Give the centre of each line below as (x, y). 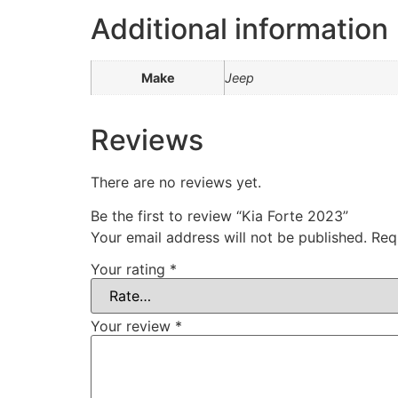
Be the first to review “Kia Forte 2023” (219, 216)
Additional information (239, 28)
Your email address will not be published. (229, 238)
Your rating (130, 269)
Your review (133, 326)
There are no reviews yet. (176, 182)
